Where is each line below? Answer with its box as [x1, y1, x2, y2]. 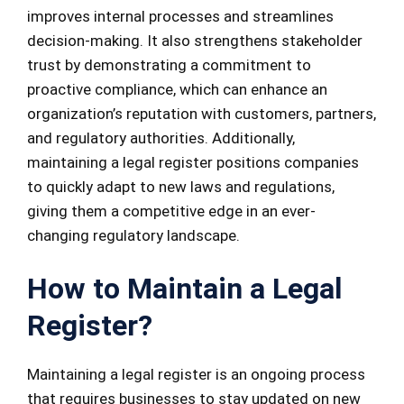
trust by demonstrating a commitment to [27, 55, 311, 74]
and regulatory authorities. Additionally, [27, 128, 295, 147]
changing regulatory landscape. [27, 225, 240, 244]
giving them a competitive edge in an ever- [27, 201, 316, 220]
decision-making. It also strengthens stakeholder [27, 31, 363, 50]
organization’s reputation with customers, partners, [27, 104, 376, 123]
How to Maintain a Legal [27, 271, 342, 307]
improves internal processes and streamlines [27, 6, 334, 25]
